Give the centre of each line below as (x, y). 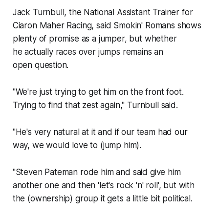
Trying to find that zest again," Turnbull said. (96, 105)
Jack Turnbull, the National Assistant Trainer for (103, 12)
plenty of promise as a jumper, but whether (95, 39)
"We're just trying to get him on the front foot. (98, 92)
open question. (42, 65)
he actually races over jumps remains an (88, 52)
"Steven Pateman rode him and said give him (97, 172)
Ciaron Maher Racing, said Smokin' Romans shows (107, 26)
